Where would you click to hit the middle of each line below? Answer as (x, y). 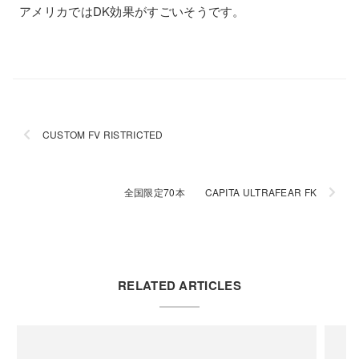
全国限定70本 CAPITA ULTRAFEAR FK (311, 192)
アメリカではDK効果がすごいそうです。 (132, 11)
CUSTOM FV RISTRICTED (133, 134)
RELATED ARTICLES (179, 285)
